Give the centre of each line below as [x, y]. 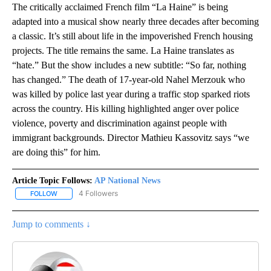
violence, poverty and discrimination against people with [119, 123]
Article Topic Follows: [52, 181]
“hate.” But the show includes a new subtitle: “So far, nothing [129, 65]
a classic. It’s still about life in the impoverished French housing [132, 36]
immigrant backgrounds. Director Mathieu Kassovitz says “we [131, 138]
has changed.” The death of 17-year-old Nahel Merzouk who [129, 80]
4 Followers [98, 194]
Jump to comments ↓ [51, 224]
